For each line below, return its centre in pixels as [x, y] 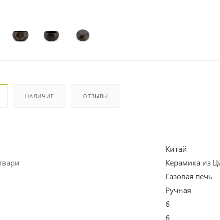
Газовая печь [189, 176]
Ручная [178, 190]
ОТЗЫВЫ [96, 96]
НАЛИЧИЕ [40, 96]
